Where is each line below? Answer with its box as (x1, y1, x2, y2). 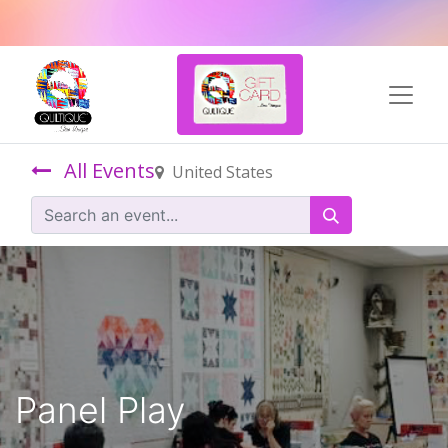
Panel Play (15, 388, 185, 433)
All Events (64, 157, 155, 184)
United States (172, 161, 273, 183)
